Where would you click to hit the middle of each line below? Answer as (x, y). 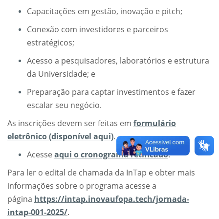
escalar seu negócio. (64, 105)
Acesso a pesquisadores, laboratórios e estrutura (118, 60)
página (21, 199)
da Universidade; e (61, 74)
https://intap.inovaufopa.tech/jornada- (112, 199)
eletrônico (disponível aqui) (60, 136)
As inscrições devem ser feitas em (70, 123)
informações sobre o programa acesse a (82, 186)
